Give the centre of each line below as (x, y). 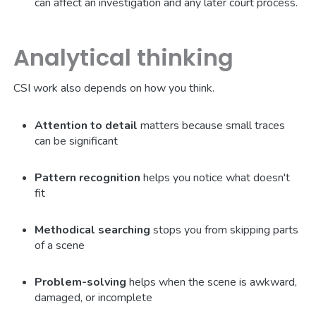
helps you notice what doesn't (215, 177)
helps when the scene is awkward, (212, 282)
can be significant (77, 141)
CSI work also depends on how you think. (114, 88)
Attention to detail (86, 125)
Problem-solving (81, 282)
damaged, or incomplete (94, 297)
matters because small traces (212, 125)
